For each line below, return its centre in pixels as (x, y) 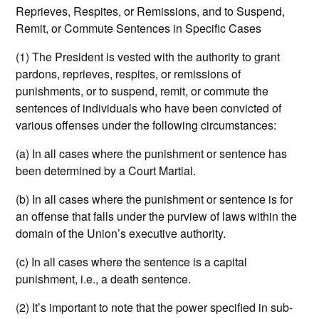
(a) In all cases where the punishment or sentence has (152, 154)
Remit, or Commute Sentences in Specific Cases (139, 28)
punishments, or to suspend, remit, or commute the (142, 91)
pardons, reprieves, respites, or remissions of (129, 74)
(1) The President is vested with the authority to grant (148, 57)
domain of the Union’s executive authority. (121, 234)
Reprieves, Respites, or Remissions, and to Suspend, (151, 11)
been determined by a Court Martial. (106, 171)
